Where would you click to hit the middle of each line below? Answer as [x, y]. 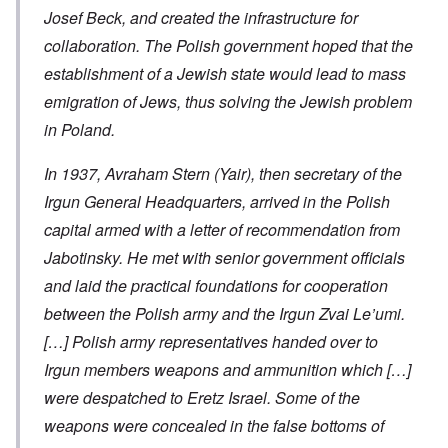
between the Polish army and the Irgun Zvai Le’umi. [224, 314]
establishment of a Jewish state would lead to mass [225, 74]
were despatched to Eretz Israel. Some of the [202, 398]
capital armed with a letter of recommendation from [222, 230]
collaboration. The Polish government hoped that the [228, 46]
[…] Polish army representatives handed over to [211, 342]
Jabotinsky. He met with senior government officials [224, 258]
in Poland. [79, 130]
